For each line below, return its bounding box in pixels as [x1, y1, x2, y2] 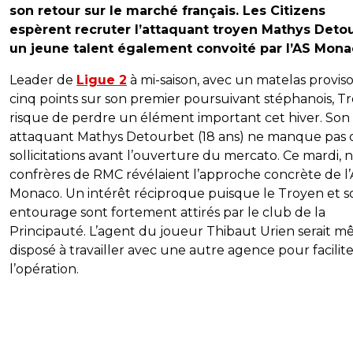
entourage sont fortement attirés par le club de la [9, 205, 325, 221]
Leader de [9, 72, 76, 88]
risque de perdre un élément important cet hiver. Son [9, 110, 350, 126]
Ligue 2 [76, 72, 127, 88]
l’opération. [9, 262, 79, 277]
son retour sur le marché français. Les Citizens [9, 3, 325, 19]
